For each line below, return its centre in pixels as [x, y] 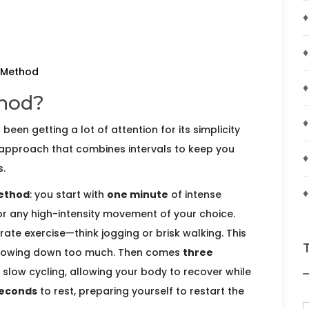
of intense [195, 195]
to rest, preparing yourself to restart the [141, 291]
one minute [138, 195]
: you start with [68, 195]
